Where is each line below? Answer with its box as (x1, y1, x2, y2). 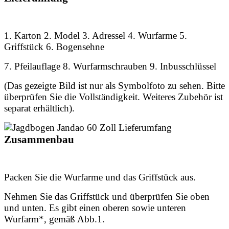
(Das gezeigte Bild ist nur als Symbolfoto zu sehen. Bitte (4, 80, 225, 91)
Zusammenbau (4, 133, 74, 146)
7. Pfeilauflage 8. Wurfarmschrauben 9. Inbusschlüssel (4, 61, 216, 72)
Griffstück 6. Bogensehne (4, 41, 104, 53)
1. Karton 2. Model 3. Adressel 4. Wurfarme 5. (4, 30, 187, 41)
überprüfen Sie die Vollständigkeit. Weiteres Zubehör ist (4, 91, 223, 103)
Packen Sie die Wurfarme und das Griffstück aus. (4, 172, 196, 183)
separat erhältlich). (4, 103, 75, 114)
